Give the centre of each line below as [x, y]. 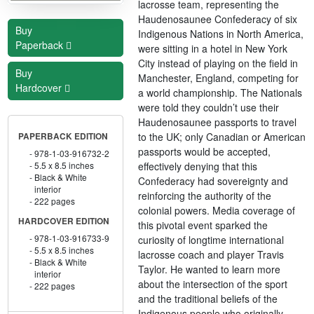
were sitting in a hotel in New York [213, 48]
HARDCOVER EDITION [63, 221]
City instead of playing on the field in [218, 63]
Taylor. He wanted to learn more [210, 269]
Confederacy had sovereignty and [213, 180]
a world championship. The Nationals [220, 92]
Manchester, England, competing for [219, 77]
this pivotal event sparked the [203, 225]
